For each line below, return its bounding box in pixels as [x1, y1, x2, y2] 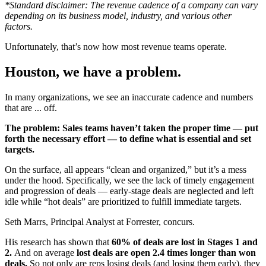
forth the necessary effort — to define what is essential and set [5, 134, 251, 144]
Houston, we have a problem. [5, 64, 181, 80]
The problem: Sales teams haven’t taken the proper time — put [5, 123, 258, 134]
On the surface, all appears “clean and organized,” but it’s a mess [5, 164, 246, 175]
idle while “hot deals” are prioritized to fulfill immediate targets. [5, 197, 242, 207]
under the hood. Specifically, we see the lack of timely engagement [5, 175, 254, 186]
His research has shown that [5, 237, 112, 248]
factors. [5, 21, 33, 32]
